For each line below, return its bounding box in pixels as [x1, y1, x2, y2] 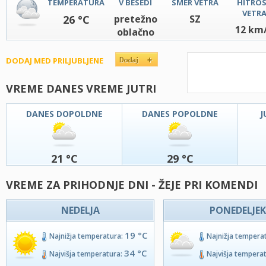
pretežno [113, 12, 157, 26]
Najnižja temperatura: [49, 231, 125, 241]
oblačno [116, 26, 154, 39]
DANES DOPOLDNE [26, 108, 103, 119]
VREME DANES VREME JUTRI [6, 81, 156, 96]
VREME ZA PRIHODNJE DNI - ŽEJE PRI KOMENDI [6, 178, 258, 192]
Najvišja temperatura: [49, 249, 124, 259]
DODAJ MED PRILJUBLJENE [6, 55, 103, 66]
